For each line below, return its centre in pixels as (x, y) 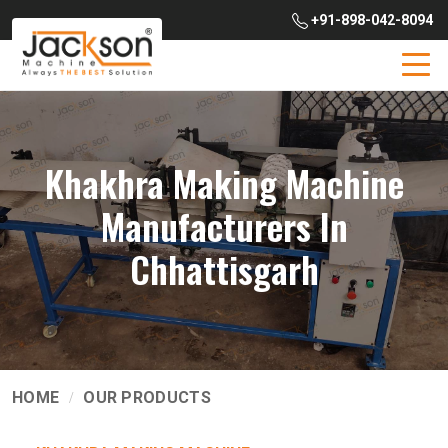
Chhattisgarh (224, 268)
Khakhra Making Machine (224, 182)
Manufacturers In (224, 225)
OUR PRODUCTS (147, 397)
